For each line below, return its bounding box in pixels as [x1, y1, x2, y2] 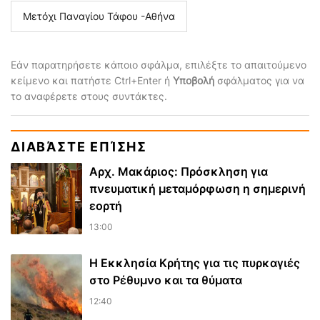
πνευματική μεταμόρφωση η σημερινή [89, 181, 306, 196]
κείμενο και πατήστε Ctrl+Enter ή [11, 74, 173, 86]
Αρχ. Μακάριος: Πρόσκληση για [89, 164, 268, 179]
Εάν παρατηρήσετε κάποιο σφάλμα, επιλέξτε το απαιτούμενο [11, 58, 306, 71]
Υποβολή [173, 74, 214, 86]
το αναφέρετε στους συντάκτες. [11, 89, 167, 102]
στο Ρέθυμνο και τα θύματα [89, 272, 242, 287]
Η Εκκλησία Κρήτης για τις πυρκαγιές [89, 255, 300, 270]
